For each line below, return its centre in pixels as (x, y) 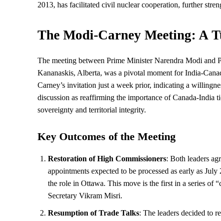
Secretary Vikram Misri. (85, 195)
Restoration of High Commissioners (107, 158)
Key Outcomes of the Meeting (107, 136)
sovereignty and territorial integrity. (92, 110)
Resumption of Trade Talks (93, 213)
